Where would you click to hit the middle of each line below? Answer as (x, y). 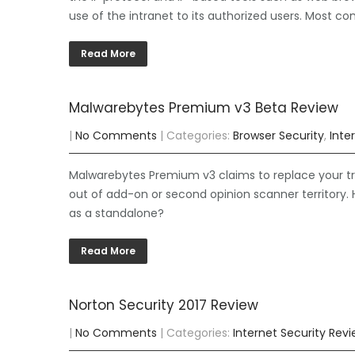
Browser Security (279, 136)
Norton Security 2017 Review (164, 305)
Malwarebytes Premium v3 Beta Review (204, 108)
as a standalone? (116, 213)
